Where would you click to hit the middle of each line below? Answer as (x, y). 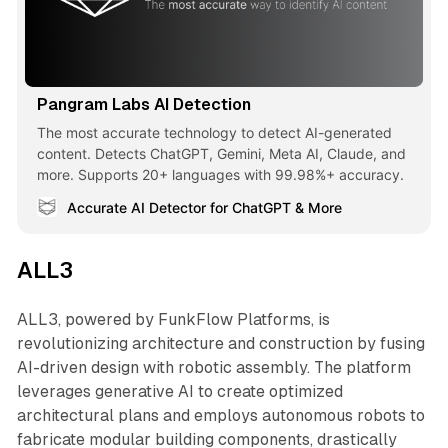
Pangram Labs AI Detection (143, 104)
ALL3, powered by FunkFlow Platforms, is (173, 319)
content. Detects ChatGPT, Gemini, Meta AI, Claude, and (221, 153)
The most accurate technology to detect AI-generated (214, 132)
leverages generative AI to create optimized (179, 391)
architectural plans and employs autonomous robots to (220, 415)
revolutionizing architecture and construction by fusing (220, 343)
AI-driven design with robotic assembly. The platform (213, 367)
